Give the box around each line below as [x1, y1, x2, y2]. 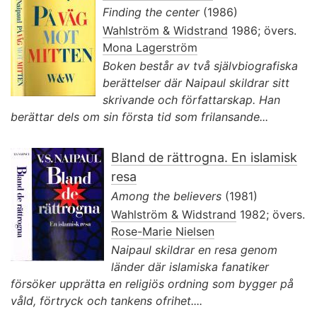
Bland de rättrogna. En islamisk [111, 149, 297, 165]
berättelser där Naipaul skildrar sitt [103, 75, 289, 90]
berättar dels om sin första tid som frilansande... [11, 109, 268, 124]
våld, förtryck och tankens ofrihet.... [11, 293, 202, 308]
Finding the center [103, 4, 200, 19]
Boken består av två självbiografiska [103, 58, 298, 73]
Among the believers [111, 188, 221, 203]
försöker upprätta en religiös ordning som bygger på [11, 276, 294, 291]
